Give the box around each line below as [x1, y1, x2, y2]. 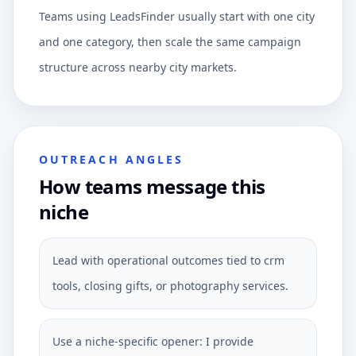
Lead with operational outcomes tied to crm [52, 253, 284, 268]
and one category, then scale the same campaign [39, 34, 301, 49]
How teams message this [39, 173, 265, 199]
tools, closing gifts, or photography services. [52, 278, 288, 293]
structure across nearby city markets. [39, 60, 237, 75]
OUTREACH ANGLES [39, 152, 184, 167]
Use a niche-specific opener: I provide [52, 334, 253, 349]
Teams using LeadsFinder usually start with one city [39, 9, 315, 24]
